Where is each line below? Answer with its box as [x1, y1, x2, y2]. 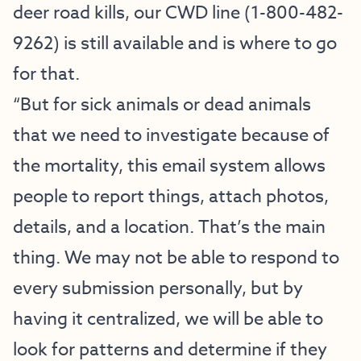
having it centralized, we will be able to [13, 306, 323, 332]
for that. [13, 61, 84, 87]
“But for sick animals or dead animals [13, 92, 311, 118]
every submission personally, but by [13, 276, 303, 301]
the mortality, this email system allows [13, 153, 326, 179]
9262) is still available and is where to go [13, 31, 337, 56]
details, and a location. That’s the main [13, 214, 326, 240]
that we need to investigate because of [13, 122, 330, 148]
